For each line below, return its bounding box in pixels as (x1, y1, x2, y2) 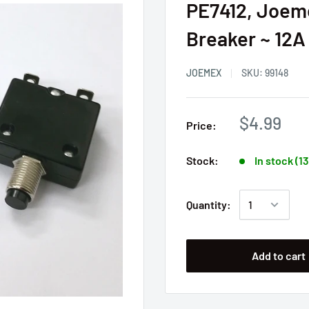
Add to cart (252, 249, 306, 262)
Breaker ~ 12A (186, 26, 306, 50)
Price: (186, 119, 217, 132)
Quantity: (186, 198, 231, 211)
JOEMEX (186, 67, 221, 79)
